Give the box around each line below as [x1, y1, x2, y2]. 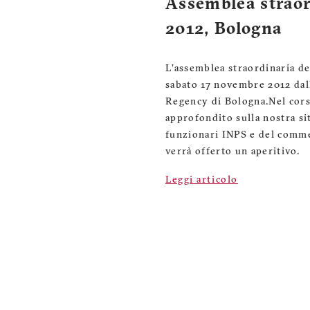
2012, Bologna [165, 21, 282, 38]
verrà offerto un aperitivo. [165, 147, 300, 157]
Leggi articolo [165, 175, 238, 185]
